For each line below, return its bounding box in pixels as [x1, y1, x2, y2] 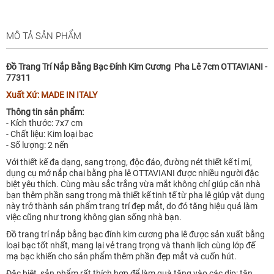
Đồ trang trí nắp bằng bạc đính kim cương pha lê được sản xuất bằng [6, 229, 265, 239]
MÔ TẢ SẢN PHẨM [6, 30, 81, 42]
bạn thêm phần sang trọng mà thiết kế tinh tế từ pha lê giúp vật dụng [6, 190, 265, 200]
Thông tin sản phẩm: [6, 106, 84, 117]
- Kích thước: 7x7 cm [6, 117, 83, 128]
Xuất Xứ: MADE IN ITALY [6, 89, 97, 100]
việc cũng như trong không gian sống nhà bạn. [6, 212, 182, 222]
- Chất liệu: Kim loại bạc [6, 128, 93, 139]
